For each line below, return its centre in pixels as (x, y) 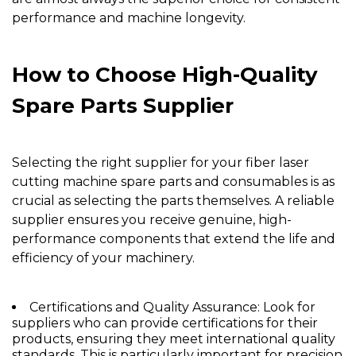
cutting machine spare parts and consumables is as (173, 182)
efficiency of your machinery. (103, 258)
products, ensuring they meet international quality (174, 339)
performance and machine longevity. (129, 18)
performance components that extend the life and (174, 239)
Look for (288, 308)
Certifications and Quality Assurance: (145, 308)
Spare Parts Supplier (123, 106)
